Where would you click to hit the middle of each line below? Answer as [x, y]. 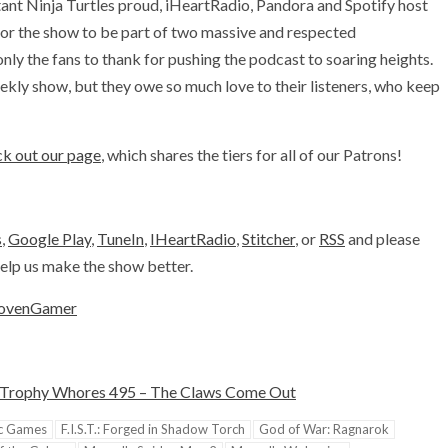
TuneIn [120, 238]
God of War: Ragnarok [324, 428]
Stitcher [268, 238]
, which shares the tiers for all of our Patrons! [251, 154]
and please [382, 238]
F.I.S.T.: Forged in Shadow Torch [153, 428]
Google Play [49, 238]
